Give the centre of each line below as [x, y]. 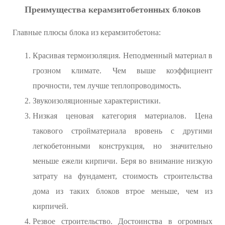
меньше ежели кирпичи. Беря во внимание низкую [123, 161]
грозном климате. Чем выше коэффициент [123, 71]
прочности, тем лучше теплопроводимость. [107, 86]
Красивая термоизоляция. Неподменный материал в [123, 56]
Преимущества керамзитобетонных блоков [113, 10]
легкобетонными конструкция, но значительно [123, 146]
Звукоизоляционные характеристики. [97, 101]
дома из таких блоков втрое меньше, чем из [123, 191]
